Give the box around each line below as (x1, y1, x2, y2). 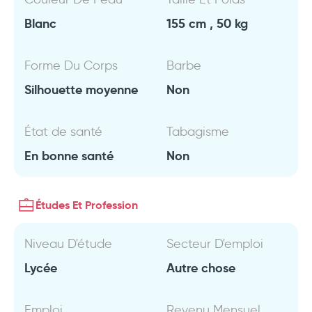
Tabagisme (166, 124, 229, 139)
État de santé (24, 124, 102, 139)
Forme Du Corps (24, 58, 118, 73)
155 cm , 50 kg (166, 15, 248, 31)
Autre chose (166, 260, 235, 276)
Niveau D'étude (24, 236, 112, 251)
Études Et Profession (36, 198, 138, 212)
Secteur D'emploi (166, 236, 263, 251)
